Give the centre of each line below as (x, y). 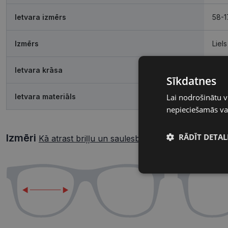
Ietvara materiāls (45, 97)
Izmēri (22, 138)
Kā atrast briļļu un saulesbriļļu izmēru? (113, 139)
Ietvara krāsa (39, 70)
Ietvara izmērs (40, 17)
